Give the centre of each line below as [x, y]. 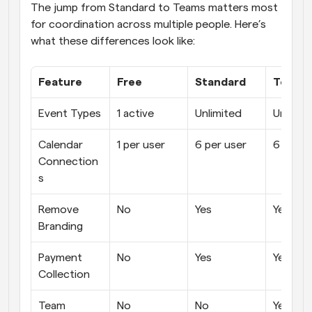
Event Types [70, 114]
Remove [58, 210]
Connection [68, 162]
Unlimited [218, 114]
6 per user [221, 145]
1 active [135, 114]
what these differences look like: [113, 41]
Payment [60, 258]
